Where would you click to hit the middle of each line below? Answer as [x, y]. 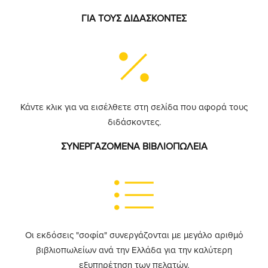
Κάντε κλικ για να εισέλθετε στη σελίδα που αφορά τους [134, 107]
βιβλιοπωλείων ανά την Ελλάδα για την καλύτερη [134, 250]
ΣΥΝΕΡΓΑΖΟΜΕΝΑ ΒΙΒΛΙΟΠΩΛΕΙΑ [134, 147]
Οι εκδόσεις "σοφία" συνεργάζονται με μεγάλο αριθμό [134, 235]
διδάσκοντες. [134, 122]
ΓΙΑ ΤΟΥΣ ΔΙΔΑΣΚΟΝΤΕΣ [134, 19]
